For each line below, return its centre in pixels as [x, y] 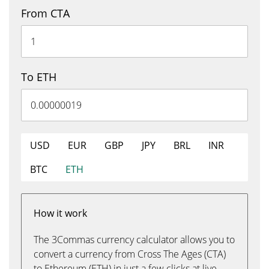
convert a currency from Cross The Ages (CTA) [130, 254]
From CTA [45, 13]
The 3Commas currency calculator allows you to [134, 240]
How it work [60, 213]
